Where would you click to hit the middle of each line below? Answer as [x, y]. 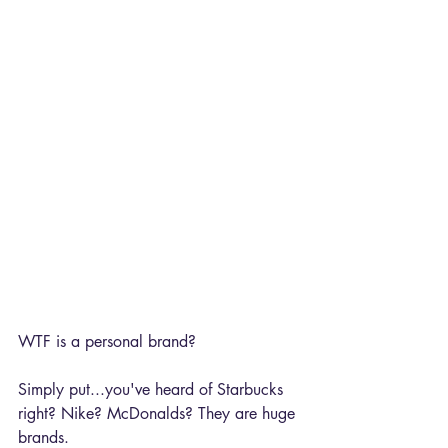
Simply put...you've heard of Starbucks [153, 389]
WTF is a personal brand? [107, 341]
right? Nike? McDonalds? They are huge [159, 413]
